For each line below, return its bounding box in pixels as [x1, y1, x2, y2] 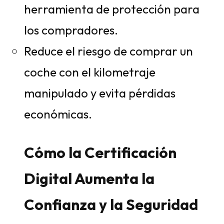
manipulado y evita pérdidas [24, 85, 175, 100]
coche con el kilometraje [24, 64, 155, 79]
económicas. [24, 106, 92, 121]
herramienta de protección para [24, 1, 199, 16]
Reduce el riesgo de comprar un [24, 43, 193, 58]
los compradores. [24, 22, 118, 37]
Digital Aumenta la [24, 169, 154, 188]
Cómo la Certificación [24, 143, 176, 162]
